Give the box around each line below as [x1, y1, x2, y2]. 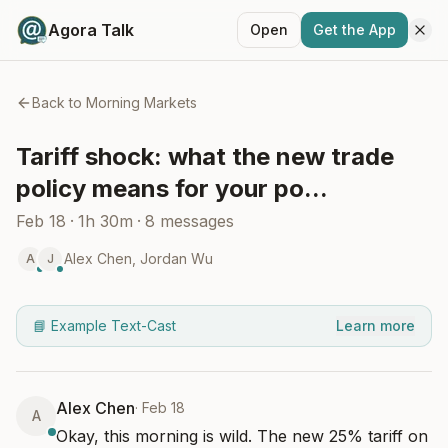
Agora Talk [48, 20, 134, 40]
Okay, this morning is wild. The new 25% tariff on [56, 426, 428, 446]
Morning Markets [86, 94, 197, 111]
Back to [32, 94, 86, 111]
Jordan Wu [140, 250, 213, 267]
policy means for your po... [16, 174, 328, 203]
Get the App [313, 21, 396, 38]
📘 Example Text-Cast [33, 317, 176, 334]
